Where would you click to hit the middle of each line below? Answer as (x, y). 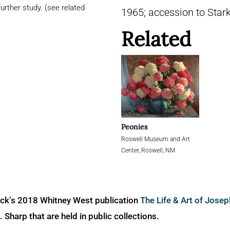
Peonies (134, 127)
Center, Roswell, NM (148, 150)
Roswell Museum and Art (156, 139)
